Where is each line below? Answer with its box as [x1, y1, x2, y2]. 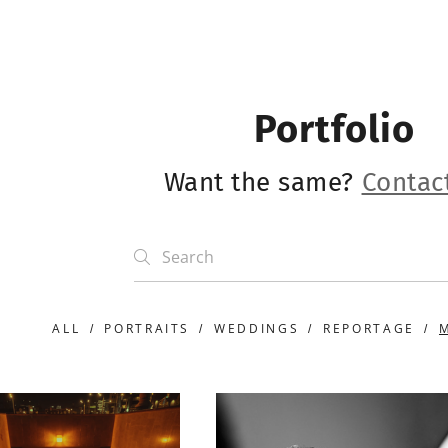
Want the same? [163, 166, 362, 198]
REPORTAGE [323, 319, 415, 337]
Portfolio [253, 105, 415, 152]
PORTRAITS [104, 319, 191, 337]
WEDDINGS [214, 319, 300, 337]
